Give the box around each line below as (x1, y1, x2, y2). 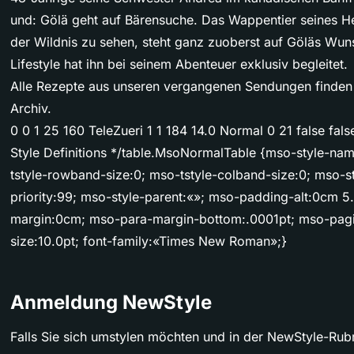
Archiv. (10, 100, 51, 117)
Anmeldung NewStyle (10, 291, 212, 314)
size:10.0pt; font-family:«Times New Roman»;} (10, 233, 287, 250)
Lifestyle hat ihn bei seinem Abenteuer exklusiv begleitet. (10, 56, 348, 73)
